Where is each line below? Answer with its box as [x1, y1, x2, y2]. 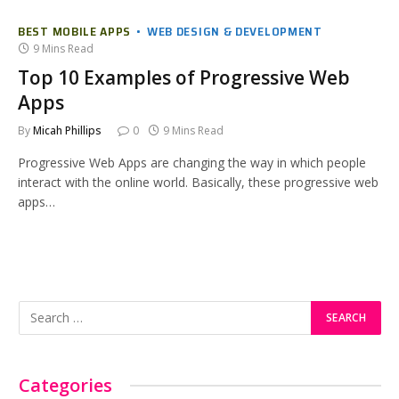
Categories [19, 372, 112, 397]
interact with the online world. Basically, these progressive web [18, 173, 379, 191]
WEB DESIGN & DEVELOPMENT [146, 20, 322, 41]
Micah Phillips [33, 122, 102, 138]
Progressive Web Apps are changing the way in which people [18, 153, 366, 171]
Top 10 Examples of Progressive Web [18, 64, 350, 90]
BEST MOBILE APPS [18, 20, 132, 41]
